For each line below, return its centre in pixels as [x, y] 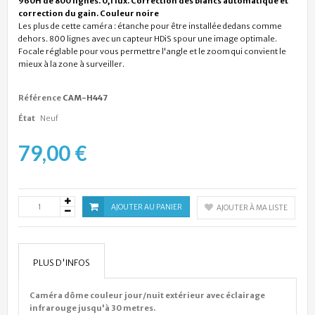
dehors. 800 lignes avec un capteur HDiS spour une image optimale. [148, 38]
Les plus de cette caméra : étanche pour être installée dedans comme [150, 26]
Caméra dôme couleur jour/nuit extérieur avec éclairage [147, 295]
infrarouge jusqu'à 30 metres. [92, 308]
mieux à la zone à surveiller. [71, 64]
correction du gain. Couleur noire [89, 13]
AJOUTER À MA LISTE [252, 207]
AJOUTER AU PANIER [147, 207]
